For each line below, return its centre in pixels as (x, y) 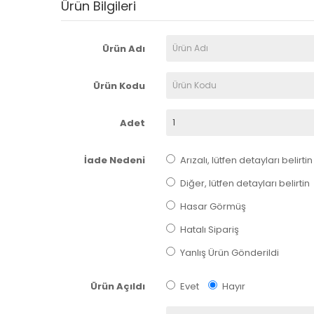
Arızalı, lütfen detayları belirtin (246, 160)
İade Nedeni (114, 160)
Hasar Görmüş (213, 206)
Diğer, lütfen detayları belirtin (245, 183)
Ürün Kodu (119, 86)
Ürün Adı (123, 48)
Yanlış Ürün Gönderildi (229, 252)
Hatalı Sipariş (209, 229)
